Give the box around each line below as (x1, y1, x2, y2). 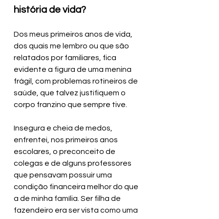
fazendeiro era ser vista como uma (14, 206, 139, 214)
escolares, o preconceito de (14, 147, 117, 155)
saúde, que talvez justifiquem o (14, 88, 127, 97)
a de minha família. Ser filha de (14, 194, 122, 202)
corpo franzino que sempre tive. (14, 100, 129, 109)
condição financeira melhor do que (14, 182, 140, 191)
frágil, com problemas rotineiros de (14, 77, 139, 85)
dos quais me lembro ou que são (14, 42, 131, 50)
